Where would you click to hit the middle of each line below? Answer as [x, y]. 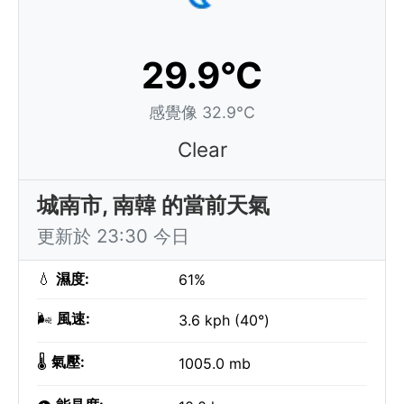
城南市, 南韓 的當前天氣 [153, 205]
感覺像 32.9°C [202, 112]
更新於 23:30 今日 [113, 236]
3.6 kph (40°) [224, 320]
